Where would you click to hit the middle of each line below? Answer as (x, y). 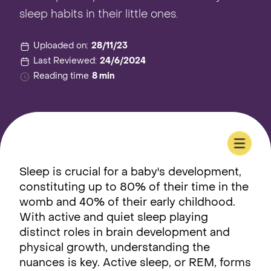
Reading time (61, 77)
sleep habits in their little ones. (99, 15)
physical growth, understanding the (115, 248)
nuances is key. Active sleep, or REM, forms (135, 263)
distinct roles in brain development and (125, 233)
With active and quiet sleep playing (114, 218)
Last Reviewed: (65, 61)
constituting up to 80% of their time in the (134, 188)
